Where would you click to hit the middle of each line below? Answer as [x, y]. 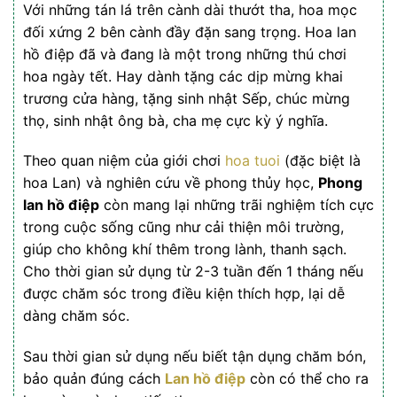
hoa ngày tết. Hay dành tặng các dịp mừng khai [183, 76]
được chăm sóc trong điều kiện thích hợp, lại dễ [184, 294]
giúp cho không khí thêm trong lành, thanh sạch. [185, 249]
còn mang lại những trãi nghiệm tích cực [237, 205]
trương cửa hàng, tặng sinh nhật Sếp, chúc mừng [187, 98]
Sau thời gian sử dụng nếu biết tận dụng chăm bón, [195, 357]
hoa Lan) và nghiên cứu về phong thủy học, [171, 183]
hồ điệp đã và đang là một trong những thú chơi [185, 54]
